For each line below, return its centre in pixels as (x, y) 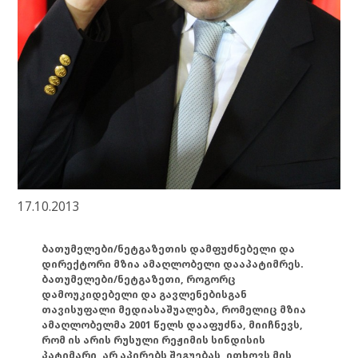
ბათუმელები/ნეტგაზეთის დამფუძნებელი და (169, 249)
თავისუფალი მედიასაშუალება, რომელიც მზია (174, 309)
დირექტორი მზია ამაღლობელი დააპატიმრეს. (173, 264)
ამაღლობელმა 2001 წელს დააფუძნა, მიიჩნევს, (173, 324)
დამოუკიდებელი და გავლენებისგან (145, 294)
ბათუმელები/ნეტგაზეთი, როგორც (139, 279)
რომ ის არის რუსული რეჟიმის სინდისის (154, 340)
